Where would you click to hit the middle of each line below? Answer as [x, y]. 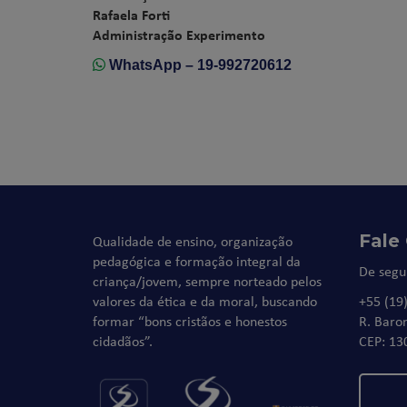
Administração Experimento [179, 35]
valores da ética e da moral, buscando [205, 301]
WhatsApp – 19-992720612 [199, 65]
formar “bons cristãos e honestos [190, 321]
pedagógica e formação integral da [197, 261]
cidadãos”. [123, 341]
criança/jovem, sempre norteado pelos [207, 281]
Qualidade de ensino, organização [193, 241]
